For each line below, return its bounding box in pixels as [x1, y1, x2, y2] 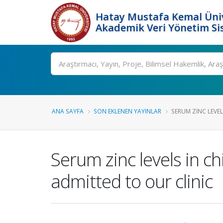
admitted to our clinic [51, 169, 213, 194]
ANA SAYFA [52, 107, 84, 115]
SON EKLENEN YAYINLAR [94, 107, 161, 115]
